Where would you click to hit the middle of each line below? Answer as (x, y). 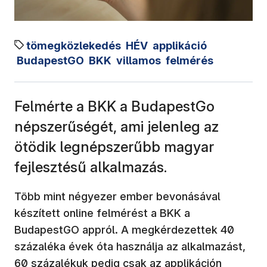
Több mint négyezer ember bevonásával (117, 196)
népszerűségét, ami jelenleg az (117, 126)
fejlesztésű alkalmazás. (91, 167)
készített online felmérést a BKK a (102, 213)
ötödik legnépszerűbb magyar (114, 147)
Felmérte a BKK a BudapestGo (114, 106)
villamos (139, 60)
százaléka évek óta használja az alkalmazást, (130, 246)
